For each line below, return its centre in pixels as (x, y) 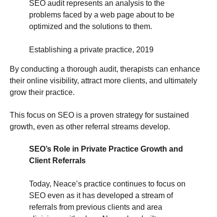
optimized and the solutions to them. (91, 27)
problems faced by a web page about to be (102, 15)
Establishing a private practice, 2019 (91, 50)
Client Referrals (57, 161)
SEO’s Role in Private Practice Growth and (106, 149)
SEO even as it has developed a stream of (101, 196)
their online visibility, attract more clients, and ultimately (103, 81)
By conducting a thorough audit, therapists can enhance (105, 69)
